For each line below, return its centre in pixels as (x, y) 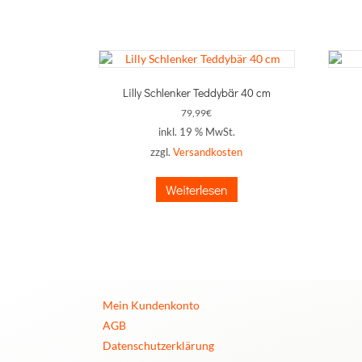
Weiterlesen (196, 189)
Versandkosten (208, 152)
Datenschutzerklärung (158, 345)
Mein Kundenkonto (151, 305)
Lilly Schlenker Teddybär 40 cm (196, 93)
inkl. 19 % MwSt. (196, 132)
